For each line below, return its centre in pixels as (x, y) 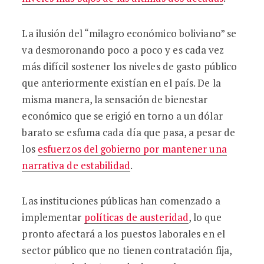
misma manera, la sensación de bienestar (115, 99)
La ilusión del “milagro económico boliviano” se (129, 33)
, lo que (205, 217)
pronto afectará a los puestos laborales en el (123, 234)
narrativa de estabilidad (76, 165)
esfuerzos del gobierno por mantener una (132, 149)
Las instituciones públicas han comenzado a (121, 201)
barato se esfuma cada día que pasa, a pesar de (129, 132)
